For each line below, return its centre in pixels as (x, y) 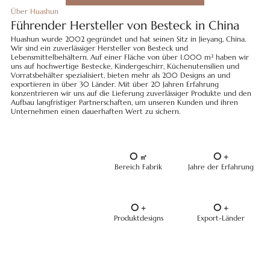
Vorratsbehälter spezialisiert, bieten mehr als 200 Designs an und (120, 75)
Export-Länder (221, 218)
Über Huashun (34, 11)
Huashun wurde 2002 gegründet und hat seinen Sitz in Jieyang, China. (128, 39)
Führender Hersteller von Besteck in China (125, 26)
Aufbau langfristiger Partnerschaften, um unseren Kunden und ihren (124, 102)
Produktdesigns (138, 218)
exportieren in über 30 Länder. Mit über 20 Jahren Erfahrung (115, 84)
